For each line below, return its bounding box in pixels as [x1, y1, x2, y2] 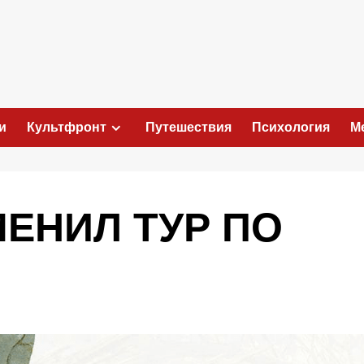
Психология [252, 119, 330, 134]
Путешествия [145, 119, 232, 134]
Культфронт [27, 119, 106, 134]
